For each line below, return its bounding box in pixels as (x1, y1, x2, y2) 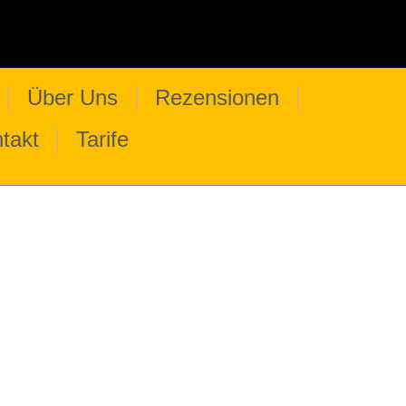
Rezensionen (155, 85, 279, 110)
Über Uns (27, 85, 118, 110)
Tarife (76, 127, 129, 151)
